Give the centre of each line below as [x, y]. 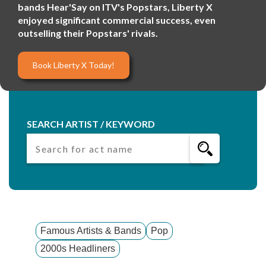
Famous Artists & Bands [91, 231]
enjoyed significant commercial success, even [117, 20]
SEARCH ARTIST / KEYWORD [91, 124]
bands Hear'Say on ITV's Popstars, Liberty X [115, 7]
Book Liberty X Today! [74, 65]
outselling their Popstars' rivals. [88, 33]
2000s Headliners [78, 248]
